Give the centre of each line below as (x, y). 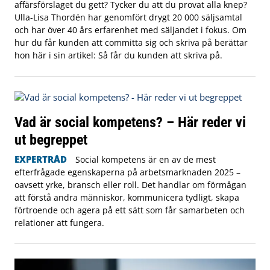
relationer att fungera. (59, 222)
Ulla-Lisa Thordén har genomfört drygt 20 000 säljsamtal (128, 17)
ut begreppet (51, 139)
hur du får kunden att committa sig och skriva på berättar (131, 42)
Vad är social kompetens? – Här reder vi (130, 122)
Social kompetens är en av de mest (145, 159)
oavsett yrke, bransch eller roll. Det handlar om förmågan (130, 184)
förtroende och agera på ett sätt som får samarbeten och (130, 210)
